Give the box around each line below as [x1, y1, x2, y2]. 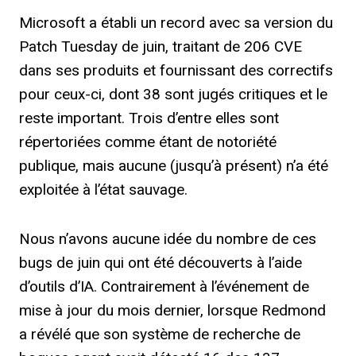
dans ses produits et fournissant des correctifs [19, 61, 333, 79]
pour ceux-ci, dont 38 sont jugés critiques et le [19, 85, 327, 103]
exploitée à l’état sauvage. [19, 180, 188, 199]
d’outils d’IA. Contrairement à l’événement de [19, 277, 309, 296]
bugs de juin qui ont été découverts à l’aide [19, 253, 302, 272]
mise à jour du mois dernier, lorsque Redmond [19, 301, 326, 319]
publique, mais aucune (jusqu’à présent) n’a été [19, 157, 328, 175]
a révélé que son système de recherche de [19, 325, 300, 343]
